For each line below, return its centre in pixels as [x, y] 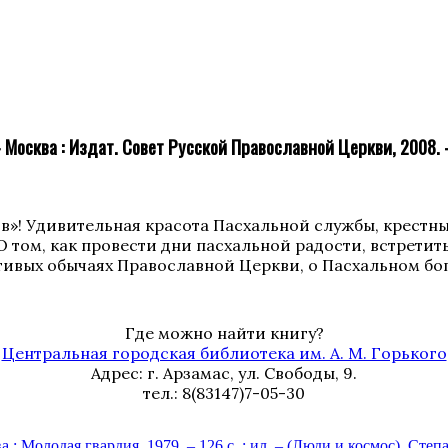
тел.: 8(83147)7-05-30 [224, 393]
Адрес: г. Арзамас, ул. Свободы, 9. [224, 373]
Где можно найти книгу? [224, 333]
